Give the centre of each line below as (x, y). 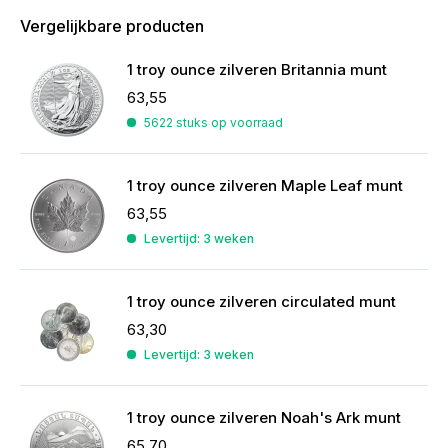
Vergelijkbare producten (112, 26)
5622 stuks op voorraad (213, 122)
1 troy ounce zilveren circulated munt (261, 301)
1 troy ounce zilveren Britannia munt (257, 69)
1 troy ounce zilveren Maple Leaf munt (265, 185)
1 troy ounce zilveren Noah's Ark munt (264, 417)
